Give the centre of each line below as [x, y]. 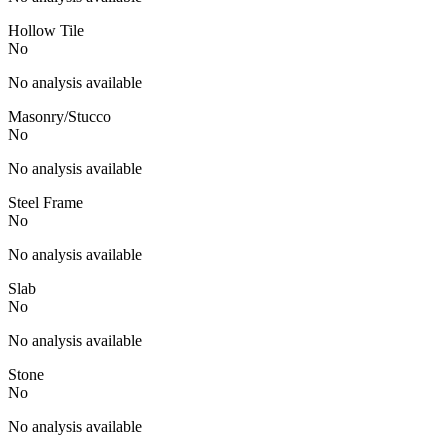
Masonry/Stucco [59, 116]
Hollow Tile [46, 30]
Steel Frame [45, 202]
